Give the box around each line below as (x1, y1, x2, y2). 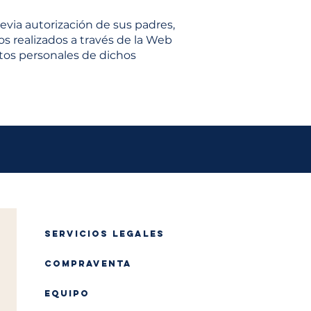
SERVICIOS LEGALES (44, 228, 165, 239)
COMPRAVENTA (44, 258, 132, 269)
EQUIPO (44, 288, 90, 299)
